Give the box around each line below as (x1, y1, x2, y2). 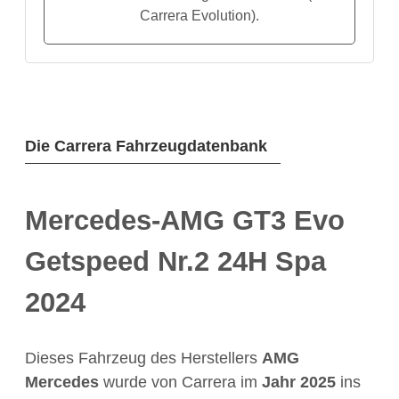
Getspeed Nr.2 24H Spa (25, 245, 326, 277)
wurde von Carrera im (99, 372, 262, 391)
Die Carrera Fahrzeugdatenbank (25, 137, 267, 156)
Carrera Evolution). (140, 7, 259, 24)
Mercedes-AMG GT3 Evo (25, 204, 345, 236)
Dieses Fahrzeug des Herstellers (25, 348, 262, 367)
